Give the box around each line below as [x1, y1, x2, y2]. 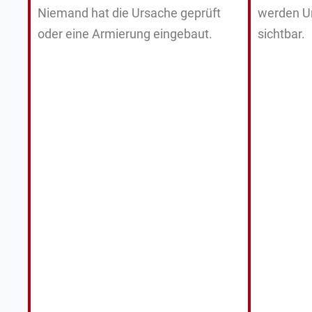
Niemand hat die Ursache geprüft [38, 6, 221, 21]
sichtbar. [258, 26, 305, 42]
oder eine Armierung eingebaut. [38, 26, 212, 42]
